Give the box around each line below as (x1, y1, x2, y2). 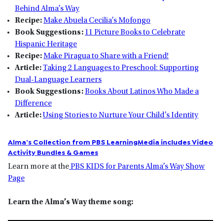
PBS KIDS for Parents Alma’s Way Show (69, 162, 205, 171)
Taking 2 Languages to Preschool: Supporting (43, 64, 199, 72)
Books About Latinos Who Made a (85, 87, 199, 96)
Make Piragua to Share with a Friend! (43, 52, 169, 60)
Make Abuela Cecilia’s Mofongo (43, 16, 150, 25)
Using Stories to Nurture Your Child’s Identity (43, 111, 198, 119)
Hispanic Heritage (15, 40, 77, 48)
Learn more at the (8, 162, 69, 171)
